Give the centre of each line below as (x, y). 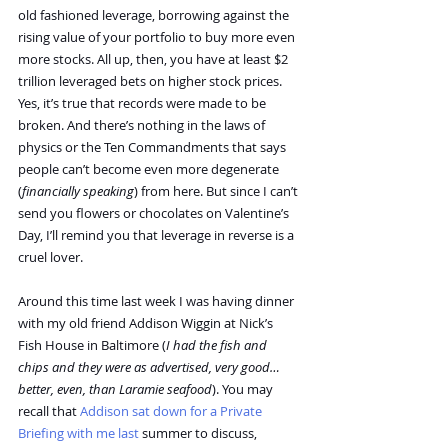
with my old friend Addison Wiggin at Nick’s (147, 323)
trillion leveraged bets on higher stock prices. (150, 81)
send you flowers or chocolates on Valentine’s (155, 213)
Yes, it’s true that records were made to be (143, 103)
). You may (244, 389)
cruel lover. (50, 257)
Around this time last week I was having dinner (157, 301)
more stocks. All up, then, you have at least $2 (154, 59)
